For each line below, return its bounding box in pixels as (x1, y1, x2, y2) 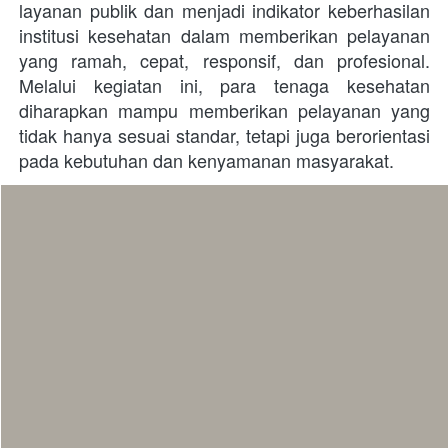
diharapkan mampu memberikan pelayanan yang (19, 96, 430, 123)
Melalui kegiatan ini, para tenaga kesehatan (19, 71, 430, 98)
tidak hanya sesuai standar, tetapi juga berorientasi (19, 121, 430, 148)
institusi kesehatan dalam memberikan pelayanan (19, 21, 430, 48)
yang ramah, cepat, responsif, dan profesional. (19, 46, 430, 73)
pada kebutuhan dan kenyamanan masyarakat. (19, 146, 394, 173)
